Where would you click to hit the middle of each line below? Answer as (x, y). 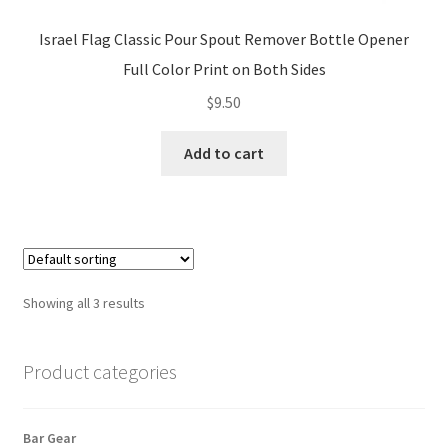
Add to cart (224, 153)
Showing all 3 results (83, 303)
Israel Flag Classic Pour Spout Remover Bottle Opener (224, 38)
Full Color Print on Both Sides (224, 69)
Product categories (99, 372)
